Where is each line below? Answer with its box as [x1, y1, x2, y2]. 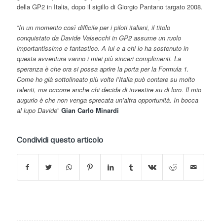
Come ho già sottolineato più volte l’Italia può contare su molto [16, 74, 195, 84]
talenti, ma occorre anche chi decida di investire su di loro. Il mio [16, 85, 201, 95]
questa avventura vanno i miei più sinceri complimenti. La [16, 54, 181, 64]
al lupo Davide [16, 106, 57, 115]
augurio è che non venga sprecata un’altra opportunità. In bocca [16, 95, 198, 105]
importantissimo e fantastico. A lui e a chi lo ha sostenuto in [16, 43, 188, 53]
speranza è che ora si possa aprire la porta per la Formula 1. [16, 64, 189, 74]
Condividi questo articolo [16, 135, 103, 145]
